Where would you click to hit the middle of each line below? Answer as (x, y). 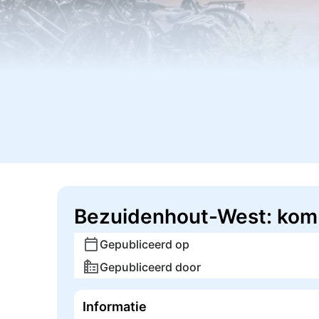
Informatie (115, 307)
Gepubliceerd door (150, 267)
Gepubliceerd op (145, 244)
